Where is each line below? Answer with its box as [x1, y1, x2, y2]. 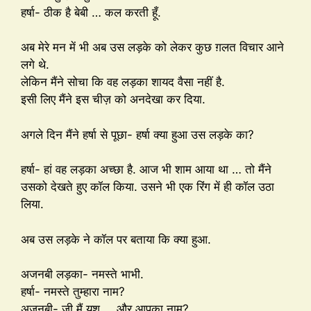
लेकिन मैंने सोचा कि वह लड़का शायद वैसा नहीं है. [21, 75, 225, 90]
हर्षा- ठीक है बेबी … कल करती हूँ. [21, 5, 161, 19]
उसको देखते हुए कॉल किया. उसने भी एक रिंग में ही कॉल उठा [21, 180, 274, 194]
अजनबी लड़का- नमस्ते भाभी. [21, 267, 144, 282]
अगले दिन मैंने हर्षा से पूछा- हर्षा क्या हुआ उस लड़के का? [21, 127, 254, 142]
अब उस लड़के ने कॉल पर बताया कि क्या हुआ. [21, 232, 211, 246]
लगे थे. [21, 58, 49, 72]
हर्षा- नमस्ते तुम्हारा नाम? [21, 285, 125, 299]
